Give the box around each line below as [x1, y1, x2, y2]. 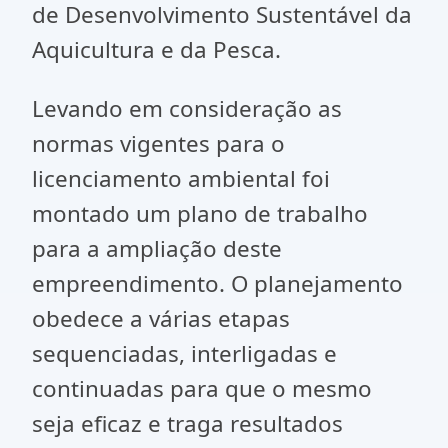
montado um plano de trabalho [32, 198, 368, 229]
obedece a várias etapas [32, 303, 290, 334]
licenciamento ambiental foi [32, 163, 330, 194]
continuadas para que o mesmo [32, 373, 372, 404]
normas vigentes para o [32, 128, 285, 159]
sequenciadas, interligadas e [32, 338, 337, 369]
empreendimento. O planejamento [32, 268, 403, 299]
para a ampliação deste [32, 233, 282, 264]
